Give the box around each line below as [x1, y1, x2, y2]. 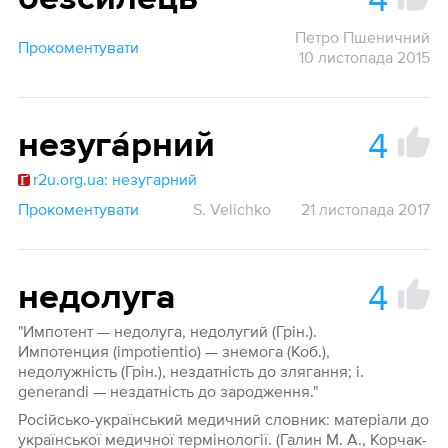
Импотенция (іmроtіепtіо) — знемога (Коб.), [17, 342, 330, 361]
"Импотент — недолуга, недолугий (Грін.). [17, 322, 317, 341]
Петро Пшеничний [295, 28, 431, 47]
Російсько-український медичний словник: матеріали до [17, 410, 429, 429]
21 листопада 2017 [301, 200, 431, 219]
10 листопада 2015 [299, 48, 431, 67]
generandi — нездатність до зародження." [17, 382, 318, 401]
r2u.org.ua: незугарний [32, 170, 197, 189]
